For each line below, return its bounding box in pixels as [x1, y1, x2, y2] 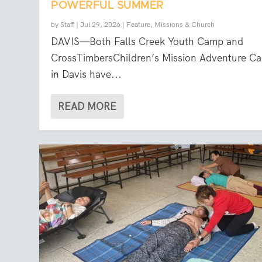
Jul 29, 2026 [80, 20, 121, 30]
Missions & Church [154, 20, 215, 30]
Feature [126, 20, 151, 30]
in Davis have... [51, 68, 122, 81]
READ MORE [58, 100, 117, 113]
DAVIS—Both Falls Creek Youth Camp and [51, 35, 244, 49]
